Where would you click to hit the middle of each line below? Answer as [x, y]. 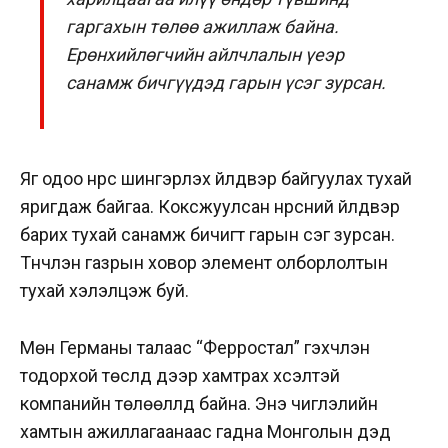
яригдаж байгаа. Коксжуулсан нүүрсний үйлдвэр [210, 207]
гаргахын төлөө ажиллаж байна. [203, 26]
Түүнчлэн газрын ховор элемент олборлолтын [204, 263]
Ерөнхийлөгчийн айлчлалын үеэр [205, 54]
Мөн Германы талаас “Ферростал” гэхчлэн [195, 348]
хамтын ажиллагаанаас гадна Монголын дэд [205, 432]
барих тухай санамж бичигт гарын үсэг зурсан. [207, 235]
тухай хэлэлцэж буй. [106, 291]
